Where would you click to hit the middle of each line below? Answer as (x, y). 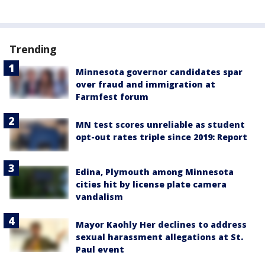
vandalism (99, 197)
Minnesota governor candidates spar (159, 72)
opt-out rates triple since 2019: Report (161, 137)
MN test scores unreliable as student (160, 125)
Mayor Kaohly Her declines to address (161, 225)
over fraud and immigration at (146, 84)
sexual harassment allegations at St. (159, 237)
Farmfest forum (112, 97)
